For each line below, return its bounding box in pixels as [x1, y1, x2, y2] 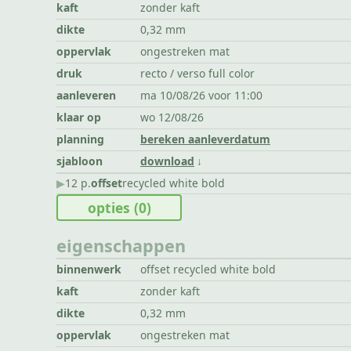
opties [87, 198, 134, 218]
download [139, 154, 194, 169]
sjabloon [56, 154, 103, 169]
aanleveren [56, 88, 116, 103]
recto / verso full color [139, 66, 255, 81]
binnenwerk [56, 262, 121, 277]
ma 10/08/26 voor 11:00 [139, 88, 262, 103]
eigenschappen [56, 233, 186, 257]
